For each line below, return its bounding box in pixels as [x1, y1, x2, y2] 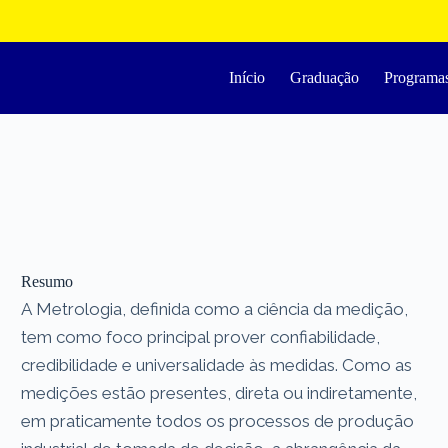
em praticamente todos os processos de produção [21, 410, 415, 431]
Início [229, 69, 266, 86]
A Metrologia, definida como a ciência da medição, [21, 298, 409, 319]
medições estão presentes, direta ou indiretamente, [21, 382, 418, 403]
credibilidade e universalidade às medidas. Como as [21, 354, 413, 375]
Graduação [290, 69, 360, 86]
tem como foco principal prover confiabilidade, [21, 326, 381, 347]
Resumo [21, 272, 74, 290]
